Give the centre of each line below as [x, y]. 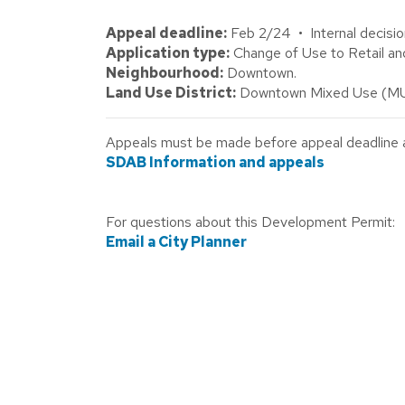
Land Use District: [171, 93]
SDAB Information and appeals [215, 162]
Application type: [168, 53]
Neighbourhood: [165, 73]
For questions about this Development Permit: [250, 222]
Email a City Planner [176, 242]
